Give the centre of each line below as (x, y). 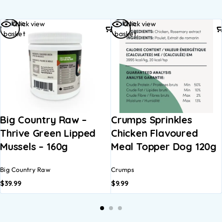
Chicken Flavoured (155, 133)
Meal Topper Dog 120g (164, 146)
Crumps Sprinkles (152, 119)
